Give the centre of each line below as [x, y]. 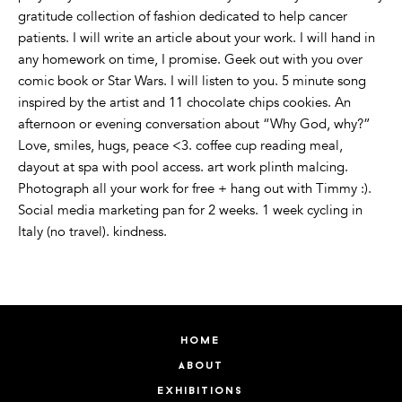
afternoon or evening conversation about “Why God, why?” [194, 124]
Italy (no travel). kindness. [92, 232]
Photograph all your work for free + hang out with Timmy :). [195, 189]
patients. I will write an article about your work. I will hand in [197, 38]
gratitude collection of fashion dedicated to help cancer [183, 17]
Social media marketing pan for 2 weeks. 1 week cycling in [190, 210]
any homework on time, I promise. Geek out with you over [190, 60]
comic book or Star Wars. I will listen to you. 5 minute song [192, 81]
